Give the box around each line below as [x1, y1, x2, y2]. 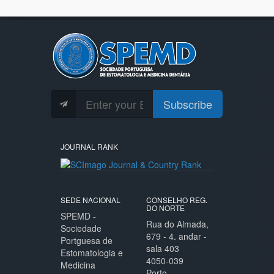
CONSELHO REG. [146, 194, 207, 205]
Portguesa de [61, 234, 113, 246]
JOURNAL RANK [61, 141, 118, 152]
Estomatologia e [61, 246, 123, 259]
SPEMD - [61, 209, 96, 222]
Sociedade [61, 221, 102, 234]
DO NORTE [146, 202, 185, 213]
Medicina [61, 258, 95, 271]
